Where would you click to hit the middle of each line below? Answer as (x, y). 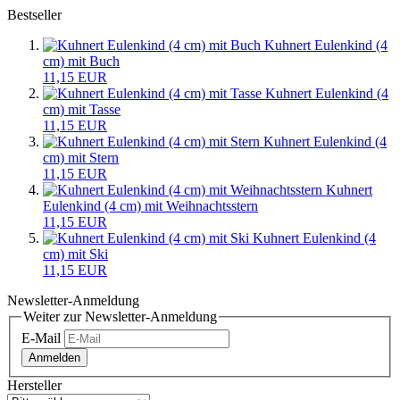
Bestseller (34, 14)
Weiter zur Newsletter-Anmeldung (120, 316)
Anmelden (54, 358)
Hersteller (34, 386)
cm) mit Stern (81, 157)
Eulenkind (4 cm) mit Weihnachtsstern (150, 205)
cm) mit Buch (81, 61)
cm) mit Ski (75, 254)
